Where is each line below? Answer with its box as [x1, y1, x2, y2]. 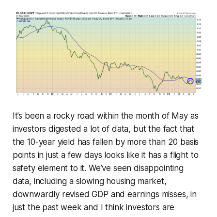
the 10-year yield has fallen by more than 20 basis [12, 137, 199, 147]
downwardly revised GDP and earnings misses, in [12, 189, 197, 199]
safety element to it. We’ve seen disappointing [12, 163, 184, 173]
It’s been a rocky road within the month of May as [12, 110, 199, 121]
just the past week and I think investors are [12, 202, 175, 212]
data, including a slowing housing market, [12, 176, 167, 186]
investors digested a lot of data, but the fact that [12, 124, 195, 134]
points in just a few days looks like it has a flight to [12, 150, 199, 160]
